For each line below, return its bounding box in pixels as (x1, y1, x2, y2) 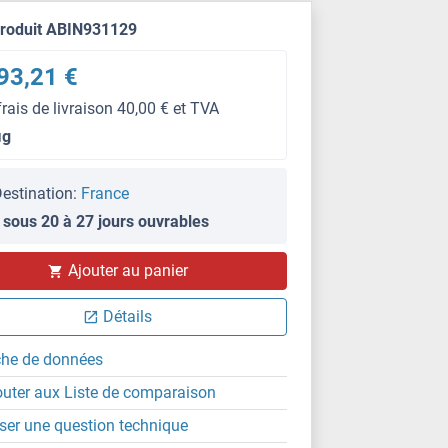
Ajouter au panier (67, 261, 188, 280)
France (81, 184, 130, 203)
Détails (103, 307, 153, 326)
